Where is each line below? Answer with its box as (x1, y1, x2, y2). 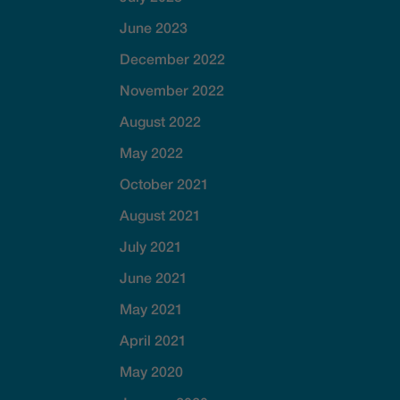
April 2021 (120, 330, 187, 348)
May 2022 (120, 143, 184, 161)
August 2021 (120, 205, 202, 223)
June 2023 (120, 18, 188, 36)
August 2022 (120, 112, 202, 129)
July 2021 (120, 237, 183, 254)
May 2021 (120, 299, 184, 317)
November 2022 (120, 80, 225, 98)
